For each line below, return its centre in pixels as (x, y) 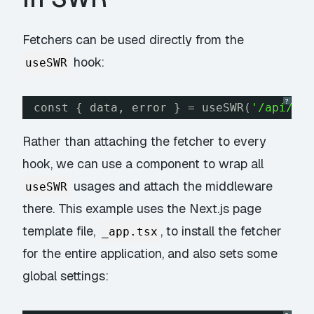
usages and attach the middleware (172, 186)
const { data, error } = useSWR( (143, 108)
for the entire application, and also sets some (150, 254)
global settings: (66, 276)
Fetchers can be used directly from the (134, 39)
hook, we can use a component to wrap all (143, 164)
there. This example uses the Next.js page (142, 209)
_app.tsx (130, 232)
